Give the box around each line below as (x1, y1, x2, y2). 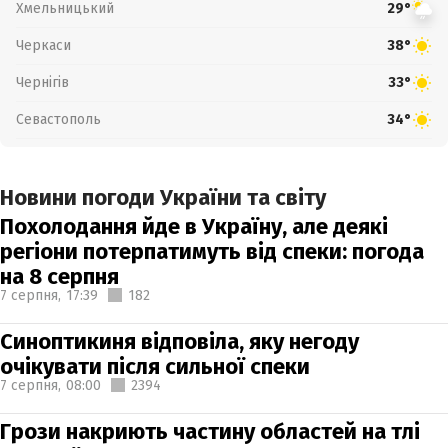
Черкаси (16, 36, 71, 54)
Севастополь (16, 110, 101, 128)
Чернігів (16, 73, 69, 91)
